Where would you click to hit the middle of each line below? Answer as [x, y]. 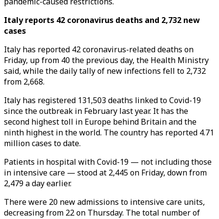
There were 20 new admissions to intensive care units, [104, 202]
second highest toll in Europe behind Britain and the [100, 122]
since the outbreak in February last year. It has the [96, 111]
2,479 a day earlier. [38, 183]
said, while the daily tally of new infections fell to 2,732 [105, 71]
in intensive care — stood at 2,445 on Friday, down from [105, 173]
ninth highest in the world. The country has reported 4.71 [109, 132]
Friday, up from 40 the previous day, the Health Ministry [106, 60]
